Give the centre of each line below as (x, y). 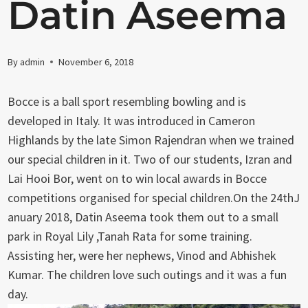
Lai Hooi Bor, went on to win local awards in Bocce (137, 178)
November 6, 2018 (96, 62)
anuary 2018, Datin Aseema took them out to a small (143, 217)
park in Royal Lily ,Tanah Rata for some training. (130, 236)
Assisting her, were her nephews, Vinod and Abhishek (142, 255)
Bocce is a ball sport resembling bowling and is (127, 101)
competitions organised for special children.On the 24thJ (154, 197)
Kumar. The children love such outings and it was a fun (147, 274)
